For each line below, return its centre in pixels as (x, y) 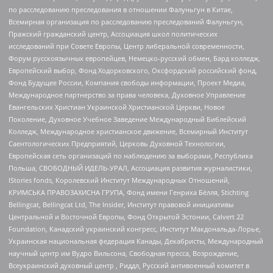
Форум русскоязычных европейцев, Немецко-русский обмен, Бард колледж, (134, 58)
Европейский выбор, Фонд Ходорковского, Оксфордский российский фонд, (133, 71)
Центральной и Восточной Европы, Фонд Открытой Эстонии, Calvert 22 (126, 217)
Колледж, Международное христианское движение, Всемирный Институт (128, 132)
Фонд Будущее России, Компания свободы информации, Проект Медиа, (127, 83)
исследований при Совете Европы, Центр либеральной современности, (126, 46)
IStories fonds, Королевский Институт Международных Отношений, (119, 180)
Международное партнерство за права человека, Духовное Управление (127, 95)
